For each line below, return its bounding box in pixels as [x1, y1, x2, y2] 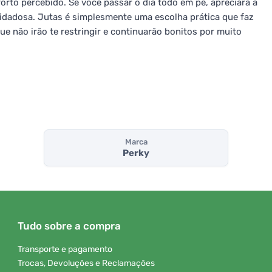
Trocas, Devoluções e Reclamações [18, 257, 155, 268]
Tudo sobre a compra [18, 220, 121, 233]
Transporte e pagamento [18, 244, 112, 255]
